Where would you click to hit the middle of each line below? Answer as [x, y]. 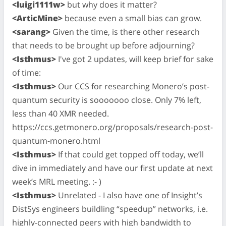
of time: [26, 72]
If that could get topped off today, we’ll [130, 154]
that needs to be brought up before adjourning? [103, 45]
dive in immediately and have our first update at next [112, 168]
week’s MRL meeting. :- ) [57, 181]
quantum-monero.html [56, 140]
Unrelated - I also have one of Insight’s [129, 195]
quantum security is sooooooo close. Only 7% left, [107, 100]
